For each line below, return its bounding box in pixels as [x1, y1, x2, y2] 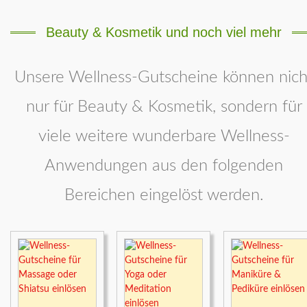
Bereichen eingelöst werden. [64, 187, 264, 204]
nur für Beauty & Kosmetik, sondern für [25, 99, 302, 116]
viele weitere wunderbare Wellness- [38, 128, 290, 145]
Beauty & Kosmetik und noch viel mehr [46, 25, 282, 40]
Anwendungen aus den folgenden [45, 158, 283, 175]
